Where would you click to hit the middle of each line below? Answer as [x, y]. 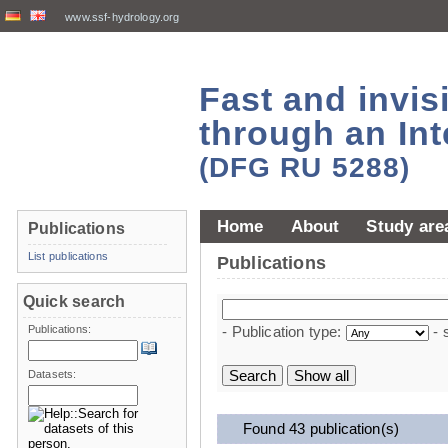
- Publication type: [284, 331]
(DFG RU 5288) [304, 167]
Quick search [74, 301]
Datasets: [52, 374]
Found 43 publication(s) [321, 428]
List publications [68, 256]
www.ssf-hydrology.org [122, 17]
